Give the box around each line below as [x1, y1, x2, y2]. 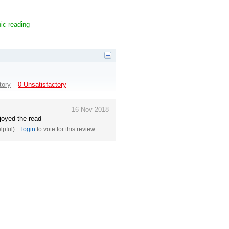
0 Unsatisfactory [18, 80, 66, 88]
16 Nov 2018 [72, 105, 109, 113]
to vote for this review [35, 126, 95, 132]
